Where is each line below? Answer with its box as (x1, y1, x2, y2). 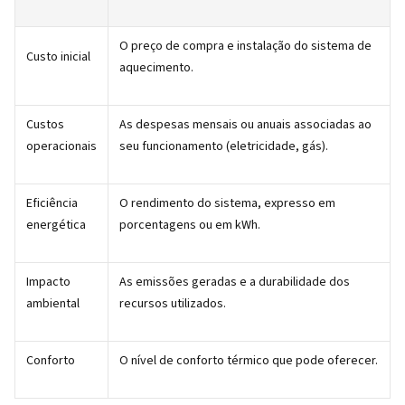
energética (26, 216, 86, 235)
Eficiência (26, 194, 78, 213)
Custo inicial (26, 48, 90, 67)
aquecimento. (119, 59, 193, 78)
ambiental (26, 295, 80, 314)
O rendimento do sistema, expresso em (119, 194, 335, 213)
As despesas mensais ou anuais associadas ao (119, 116, 372, 135)
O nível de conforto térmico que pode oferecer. (119, 352, 378, 371)
